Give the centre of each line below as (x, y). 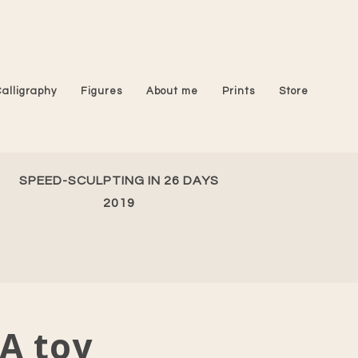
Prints (239, 91)
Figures (101, 91)
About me (172, 91)
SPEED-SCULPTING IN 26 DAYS (119, 181)
